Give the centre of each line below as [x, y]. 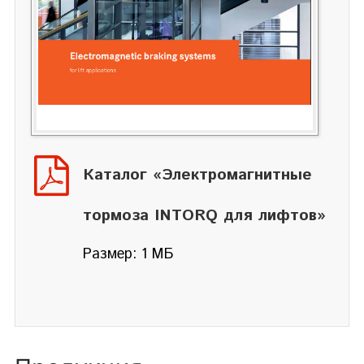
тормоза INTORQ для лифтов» [204, 215]
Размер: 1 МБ [128, 254]
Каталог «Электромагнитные [197, 175]
